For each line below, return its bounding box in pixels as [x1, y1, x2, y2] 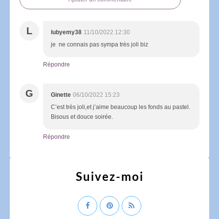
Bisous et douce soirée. [51, 113, 113, 120]
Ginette [51, 91, 71, 98]
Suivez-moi [75, 171, 144, 183]
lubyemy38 [51, 28, 82, 36]
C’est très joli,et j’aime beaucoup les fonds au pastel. [51, 103, 190, 110]
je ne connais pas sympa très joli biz [51, 41, 148, 48]
